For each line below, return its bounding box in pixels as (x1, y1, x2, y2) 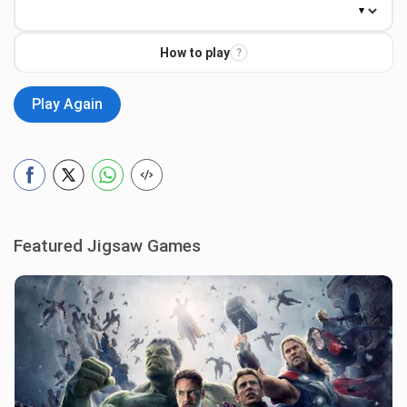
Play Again (32, 95, 103, 113)
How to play (159, 45, 230, 60)
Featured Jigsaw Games (14, 235, 201, 256)
